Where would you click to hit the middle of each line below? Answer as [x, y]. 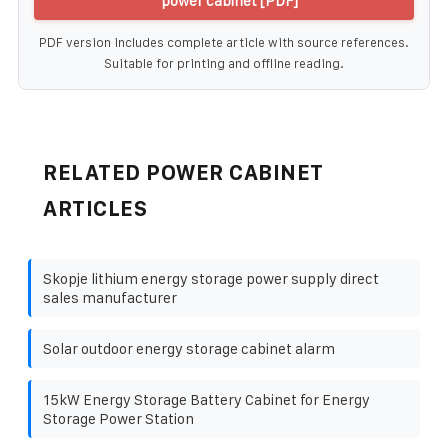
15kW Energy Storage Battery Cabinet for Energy [206, 399]
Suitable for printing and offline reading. [224, 63]
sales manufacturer [110, 297]
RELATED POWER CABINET [183, 172]
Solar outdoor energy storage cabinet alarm [189, 348]
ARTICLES [95, 208]
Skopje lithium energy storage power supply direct [211, 278]
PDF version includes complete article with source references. [224, 42]
